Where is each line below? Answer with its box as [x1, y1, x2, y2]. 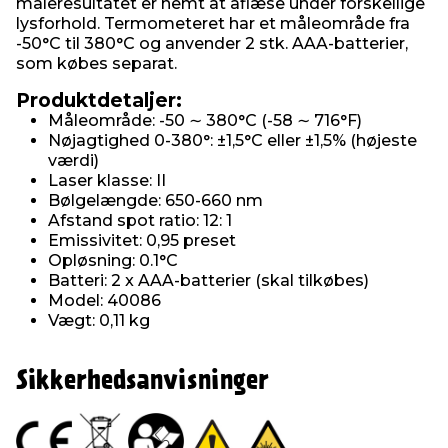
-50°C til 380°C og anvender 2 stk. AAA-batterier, [16, 34, 408, 54]
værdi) [48, 151, 99, 171]
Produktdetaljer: [16, 89, 182, 113]
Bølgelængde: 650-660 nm [48, 191, 263, 211]
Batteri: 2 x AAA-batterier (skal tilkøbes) [48, 271, 369, 291]
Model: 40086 [48, 291, 161, 311]
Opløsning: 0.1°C [48, 251, 178, 271]
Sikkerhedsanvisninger [16, 369, 269, 395]
